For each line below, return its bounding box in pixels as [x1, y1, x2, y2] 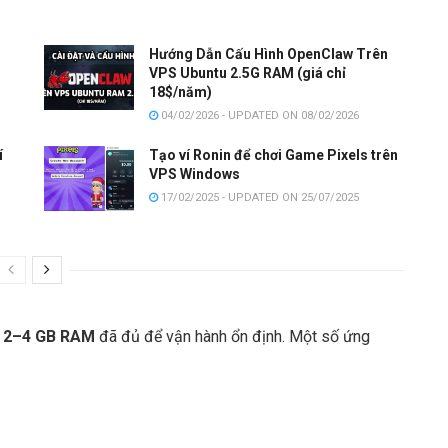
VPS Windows [149, 166, 240, 183]
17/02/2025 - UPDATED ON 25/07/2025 [158, 191, 359, 205]
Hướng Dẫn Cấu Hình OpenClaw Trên [149, 46, 388, 63]
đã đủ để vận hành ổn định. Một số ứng [95, 326, 370, 346]
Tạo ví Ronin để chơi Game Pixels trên [149, 147, 398, 164]
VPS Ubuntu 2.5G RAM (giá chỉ [149, 65, 346, 82]
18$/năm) [149, 84, 212, 101]
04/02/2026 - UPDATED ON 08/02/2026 [158, 109, 359, 123]
